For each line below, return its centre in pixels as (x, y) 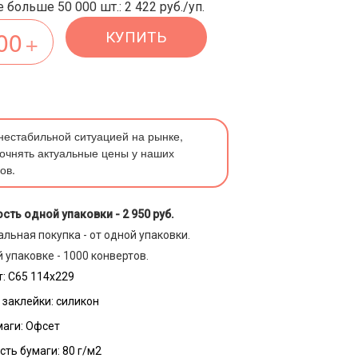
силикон (78, 301)
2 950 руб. (148, 214)
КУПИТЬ (136, 37)
